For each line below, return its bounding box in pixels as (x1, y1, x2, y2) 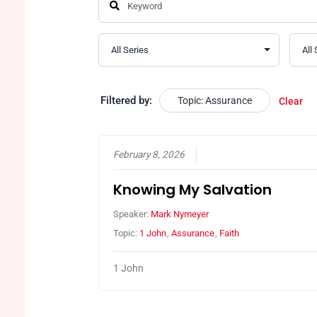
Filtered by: (100, 94, 153, 108)
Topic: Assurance (178, 95, 253, 107)
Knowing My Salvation (113, 180, 272, 200)
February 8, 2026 (113, 149, 185, 161)
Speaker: (113, 209, 151, 220)
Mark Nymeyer (151, 209, 209, 220)
